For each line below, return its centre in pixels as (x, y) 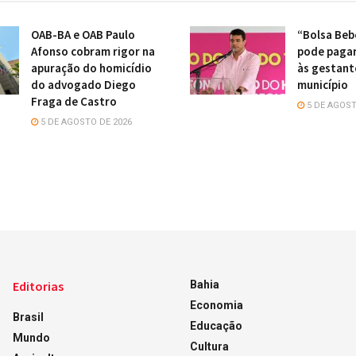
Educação (216, 326)
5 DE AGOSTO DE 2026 (85, 122)
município (323, 85)
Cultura (209, 346)
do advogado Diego (83, 85)
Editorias (38, 286)
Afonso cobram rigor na (93, 51)
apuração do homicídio (91, 68)
